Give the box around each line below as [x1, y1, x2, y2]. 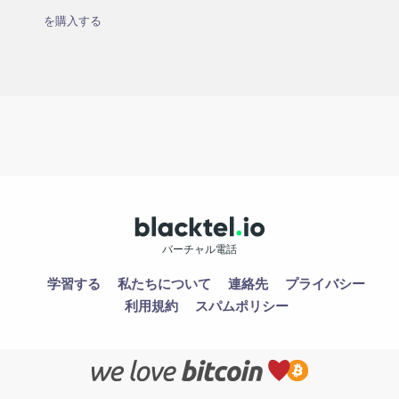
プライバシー [285, 274, 365, 293]
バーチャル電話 [162, 241, 237, 257]
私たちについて [118, 274, 211, 293]
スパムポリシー [194, 297, 289, 315]
